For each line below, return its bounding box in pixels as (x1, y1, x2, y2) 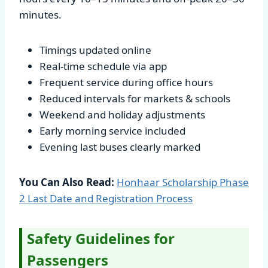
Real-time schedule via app (39, 59, 167, 73)
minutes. (19, 7, 62, 22)
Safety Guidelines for (27, 228, 175, 248)
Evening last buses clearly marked (39, 139, 200, 154)
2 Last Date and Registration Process (19, 191, 193, 205)
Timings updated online (39, 42, 151, 57)
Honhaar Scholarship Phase (117, 175, 249, 189)
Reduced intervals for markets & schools (39, 91, 230, 105)
